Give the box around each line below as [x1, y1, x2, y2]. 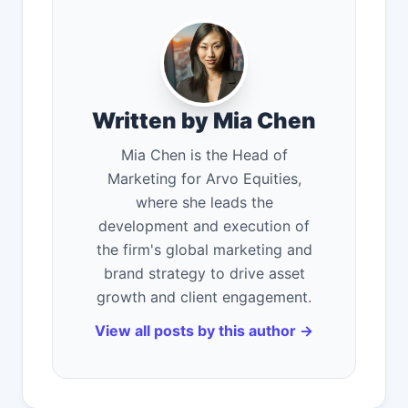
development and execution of [98, 217, 310, 236]
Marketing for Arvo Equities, [107, 169, 301, 189]
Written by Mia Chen [92, 107, 316, 135]
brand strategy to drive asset [103, 264, 305, 283]
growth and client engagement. [97, 288, 311, 307]
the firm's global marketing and [96, 240, 312, 260]
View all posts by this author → [95, 321, 313, 341]
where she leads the [135, 193, 273, 212]
